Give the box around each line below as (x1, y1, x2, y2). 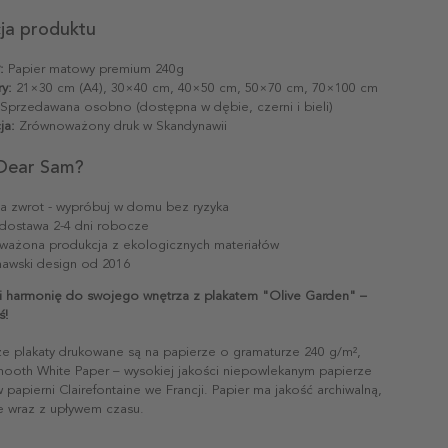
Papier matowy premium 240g (4, 60, 184, 77)
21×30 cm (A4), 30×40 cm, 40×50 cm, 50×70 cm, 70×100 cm (12, 79, 378, 96)
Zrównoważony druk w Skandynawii (15, 117, 227, 134)
